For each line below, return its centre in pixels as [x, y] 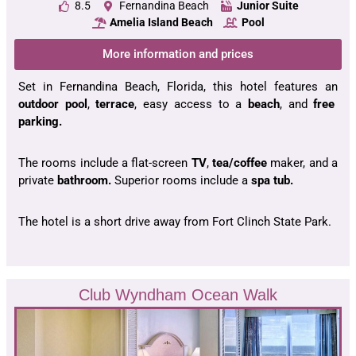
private [38, 181]
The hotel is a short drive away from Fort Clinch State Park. [175, 222]
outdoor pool [53, 104]
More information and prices [178, 54]
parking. [40, 122]
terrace [115, 104]
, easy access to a [191, 104]
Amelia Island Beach [161, 23]
